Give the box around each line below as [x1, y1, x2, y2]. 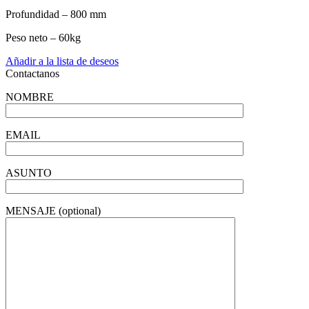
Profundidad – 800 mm [6, 8, 106, 20]
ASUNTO [6, 166, 52, 179]
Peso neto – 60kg [6, 31, 81, 43]
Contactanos [6, 67, 59, 79]
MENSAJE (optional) [6, 204, 101, 217]
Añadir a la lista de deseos [6, 54, 119, 67]
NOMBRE [6, 90, 54, 103]
